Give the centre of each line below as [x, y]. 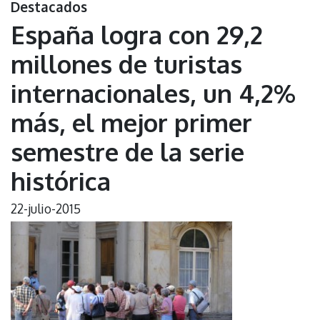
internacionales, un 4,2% [153, 92]
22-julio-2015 [46, 208]
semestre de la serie [127, 151]
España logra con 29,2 [137, 34]
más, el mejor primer [131, 122]
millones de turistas [126, 63]
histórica [61, 180]
